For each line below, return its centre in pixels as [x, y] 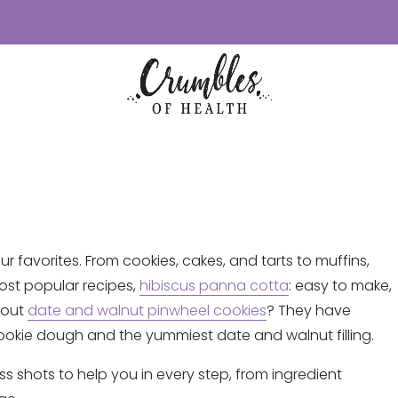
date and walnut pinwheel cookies [147, 310]
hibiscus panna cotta [214, 286]
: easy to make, [340, 286]
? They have [309, 310]
